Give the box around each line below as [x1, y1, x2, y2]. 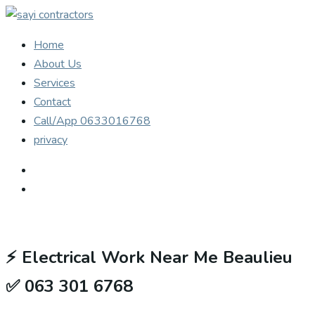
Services [34, 75, 75, 91]
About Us [34, 56, 82, 72]
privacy [34, 132, 67, 148]
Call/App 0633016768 [34, 113, 150, 129]
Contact [34, 94, 71, 110]
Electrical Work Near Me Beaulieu [22, 245, 292, 269]
